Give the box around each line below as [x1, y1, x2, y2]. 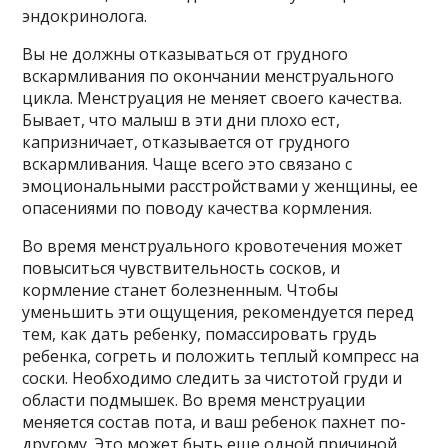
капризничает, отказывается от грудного [22, 131, 351, 154]
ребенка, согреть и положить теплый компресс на [22, 345, 420, 368]
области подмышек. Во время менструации [22, 389, 366, 412]
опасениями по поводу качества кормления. [22, 197, 373, 220]
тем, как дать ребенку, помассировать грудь [22, 323, 378, 346]
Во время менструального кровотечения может [22, 235, 404, 258]
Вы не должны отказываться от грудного [22, 43, 349, 66]
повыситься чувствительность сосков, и [22, 257, 341, 280]
